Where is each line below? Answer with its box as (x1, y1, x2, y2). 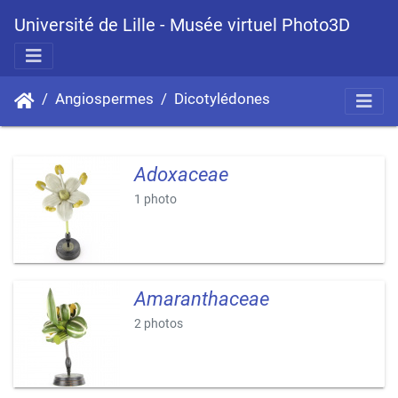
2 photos (134, 316, 183, 330)
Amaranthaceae (134, 288, 269, 310)
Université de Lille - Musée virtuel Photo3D (14, 14, 350, 36)
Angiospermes (55, 91, 154, 107)
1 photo (134, 192, 177, 206)
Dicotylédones (174, 91, 270, 107)
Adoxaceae (134, 163, 228, 186)
